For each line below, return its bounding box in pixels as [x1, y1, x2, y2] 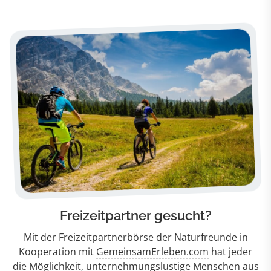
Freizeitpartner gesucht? [59, 207, 212, 224]
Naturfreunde [174, 230, 237, 244]
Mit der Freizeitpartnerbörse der [23, 230, 174, 244]
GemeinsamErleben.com [96, 245, 209, 259]
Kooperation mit [19, 245, 96, 259]
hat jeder [209, 245, 252, 259]
